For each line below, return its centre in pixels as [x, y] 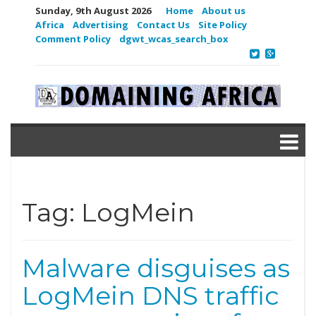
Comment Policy [73, 39]
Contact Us [163, 25]
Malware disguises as [156, 268]
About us [224, 11]
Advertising [101, 25]
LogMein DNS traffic [151, 296]
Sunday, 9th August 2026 [93, 11]
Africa [50, 25]
